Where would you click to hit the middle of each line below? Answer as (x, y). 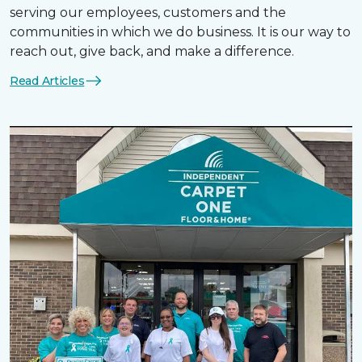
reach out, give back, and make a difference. (152, 51)
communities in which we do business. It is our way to (180, 32)
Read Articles (47, 80)
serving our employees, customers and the (148, 13)
